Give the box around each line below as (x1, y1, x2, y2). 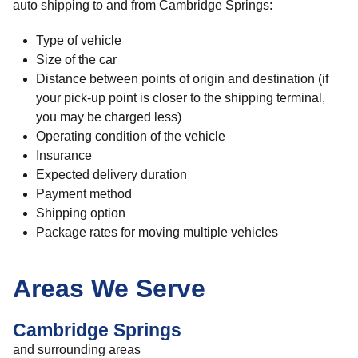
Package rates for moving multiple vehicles (35, 225, 278, 239)
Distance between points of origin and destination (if (35, 72, 328, 86)
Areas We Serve (13, 274, 205, 303)
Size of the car (35, 53, 117, 66)
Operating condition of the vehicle (35, 129, 225, 143)
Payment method (35, 187, 132, 201)
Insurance (35, 149, 92, 162)
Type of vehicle (35, 34, 121, 47)
